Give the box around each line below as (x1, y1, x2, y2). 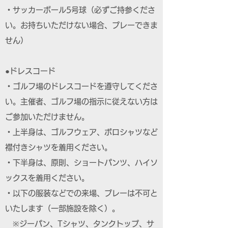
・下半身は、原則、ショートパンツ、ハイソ (5, 159, 158, 166)
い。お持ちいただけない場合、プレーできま (5, 21, 158, 29)
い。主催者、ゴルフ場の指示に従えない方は (5, 98, 158, 105)
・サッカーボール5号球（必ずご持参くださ (5, 6, 155, 14)
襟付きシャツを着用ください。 (5, 144, 112, 151)
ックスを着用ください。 (5, 174, 89, 182)
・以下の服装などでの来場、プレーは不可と (5, 189, 158, 197)
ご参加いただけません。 (5, 113, 89, 121)
